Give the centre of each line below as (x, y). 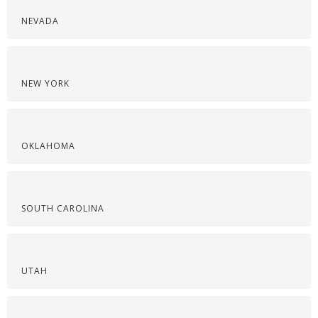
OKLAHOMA (48, 146)
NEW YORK (45, 83)
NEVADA (40, 21)
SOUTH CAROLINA (63, 208)
